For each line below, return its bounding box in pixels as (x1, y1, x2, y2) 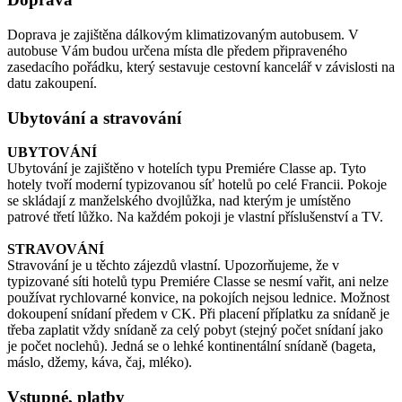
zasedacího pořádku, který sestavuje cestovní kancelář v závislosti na (7, 58, 395, 74)
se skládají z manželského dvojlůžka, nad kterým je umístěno (7, 193, 351, 209)
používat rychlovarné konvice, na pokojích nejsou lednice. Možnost (7, 290, 389, 306)
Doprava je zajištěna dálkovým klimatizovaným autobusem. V (7, 26, 359, 42)
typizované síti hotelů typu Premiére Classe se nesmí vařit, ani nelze (7, 274, 389, 290)
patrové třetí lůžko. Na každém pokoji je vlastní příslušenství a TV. (7, 209, 383, 225)
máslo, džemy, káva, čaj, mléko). (7, 354, 192, 371)
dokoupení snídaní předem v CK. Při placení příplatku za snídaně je (7, 306, 389, 322)
